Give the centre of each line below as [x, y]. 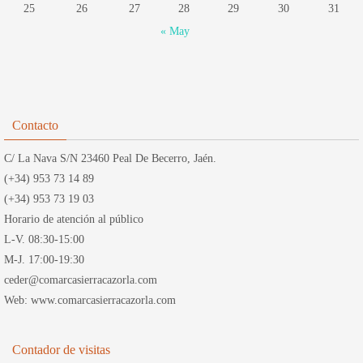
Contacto [35, 125]
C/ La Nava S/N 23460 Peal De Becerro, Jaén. [110, 158]
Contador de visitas [61, 350]
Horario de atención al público [74, 219]
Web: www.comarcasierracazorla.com [90, 300]
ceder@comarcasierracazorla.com [81, 280]
